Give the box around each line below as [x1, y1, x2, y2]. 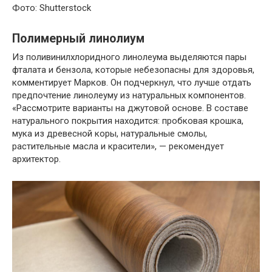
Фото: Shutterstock [12, 2, 91, 13]
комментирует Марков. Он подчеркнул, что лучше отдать [12, 76, 251, 88]
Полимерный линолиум [12, 31, 144, 46]
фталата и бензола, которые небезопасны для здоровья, [12, 64, 254, 75]
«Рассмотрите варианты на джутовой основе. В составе [12, 102, 248, 114]
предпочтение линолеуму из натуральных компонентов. [12, 89, 246, 101]
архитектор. [12, 153, 61, 165]
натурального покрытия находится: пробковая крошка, [12, 115, 243, 126]
